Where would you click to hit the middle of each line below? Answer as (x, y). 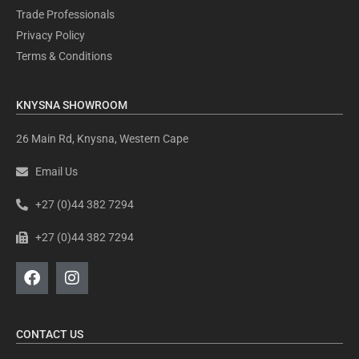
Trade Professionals (65, 14)
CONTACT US (50, 334)
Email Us (56, 171)
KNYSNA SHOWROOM (72, 105)
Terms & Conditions (64, 56)
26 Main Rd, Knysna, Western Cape (102, 138)
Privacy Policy (50, 35)
